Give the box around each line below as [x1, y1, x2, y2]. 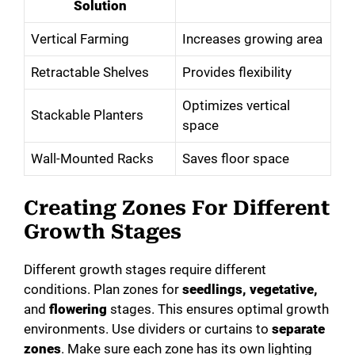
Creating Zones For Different [24, 196, 330, 219]
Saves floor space [182, 151, 289, 167]
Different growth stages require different [24, 261, 266, 277]
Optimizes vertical [182, 97, 290, 114]
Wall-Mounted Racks [31, 151, 154, 167]
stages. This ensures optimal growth [107, 300, 329, 317]
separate [272, 320, 325, 337]
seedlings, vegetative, [182, 281, 318, 297]
